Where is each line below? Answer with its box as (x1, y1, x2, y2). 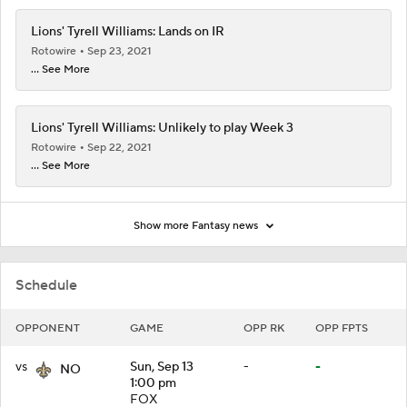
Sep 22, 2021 (87, 140, 152, 154)
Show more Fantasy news (134, 218, 261, 233)
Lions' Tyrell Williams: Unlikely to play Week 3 (31, 119, 293, 136)
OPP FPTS (315, 321, 368, 335)
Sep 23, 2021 (87, 44, 152, 58)
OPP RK (243, 321, 284, 335)
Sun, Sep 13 (130, 358, 194, 375)
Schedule (15, 275, 77, 294)
